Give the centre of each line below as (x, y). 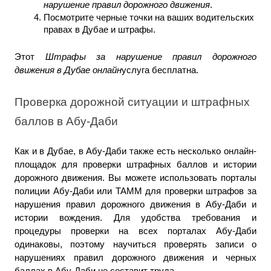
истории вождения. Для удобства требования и (135, 217)
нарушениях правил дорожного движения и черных (135, 257)
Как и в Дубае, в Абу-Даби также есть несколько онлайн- (135, 151)
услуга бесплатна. (160, 70)
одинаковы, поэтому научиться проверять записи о (135, 244)
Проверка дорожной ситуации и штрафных (132, 102)
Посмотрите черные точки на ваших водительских (149, 17)
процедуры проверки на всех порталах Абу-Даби (135, 231)
